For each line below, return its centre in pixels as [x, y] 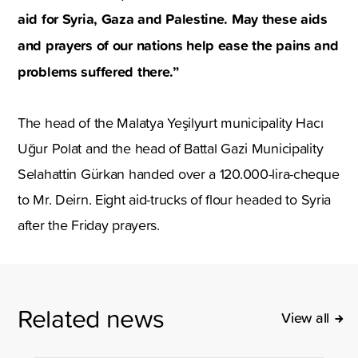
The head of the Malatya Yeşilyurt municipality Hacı [171, 122]
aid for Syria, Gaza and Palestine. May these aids [173, 18]
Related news [91, 317]
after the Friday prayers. [89, 225]
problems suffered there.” [98, 71]
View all [305, 317]
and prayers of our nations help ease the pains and [178, 44]
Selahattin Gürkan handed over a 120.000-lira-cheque [179, 173]
